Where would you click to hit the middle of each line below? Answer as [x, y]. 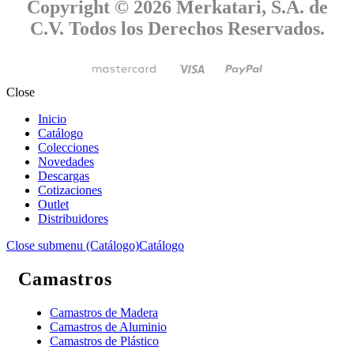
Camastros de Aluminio [108, 327]
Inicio [52, 119]
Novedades [66, 162]
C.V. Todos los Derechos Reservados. [177, 29]
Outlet [53, 205]
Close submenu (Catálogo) [73, 246]
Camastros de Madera [104, 313]
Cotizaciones [70, 190]
